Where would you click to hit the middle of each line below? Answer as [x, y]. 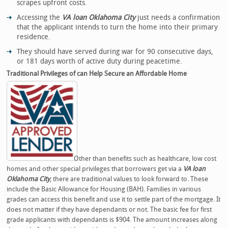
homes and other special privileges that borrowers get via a [95, 168]
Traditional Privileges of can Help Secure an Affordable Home [97, 73]
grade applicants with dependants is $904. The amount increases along [112, 219]
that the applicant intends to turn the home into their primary [118, 26]
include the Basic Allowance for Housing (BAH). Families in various [104, 189]
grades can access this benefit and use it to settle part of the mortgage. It [114, 199]
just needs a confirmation [178, 17]
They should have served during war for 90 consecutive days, [115, 51]
